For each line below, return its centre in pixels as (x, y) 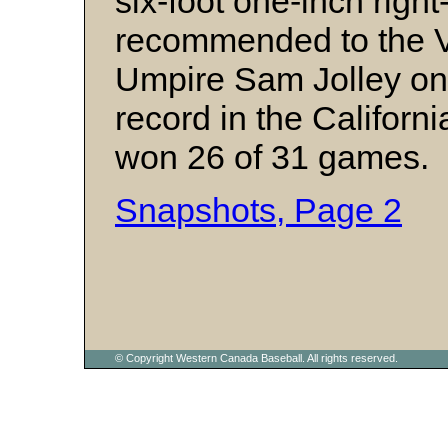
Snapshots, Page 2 (258, 210)
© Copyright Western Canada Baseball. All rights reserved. (256, 358)
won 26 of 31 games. (272, 157)
